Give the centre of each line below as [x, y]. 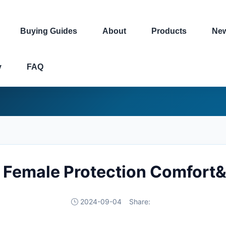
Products [169, 31]
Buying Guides [49, 31]
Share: [139, 202]
